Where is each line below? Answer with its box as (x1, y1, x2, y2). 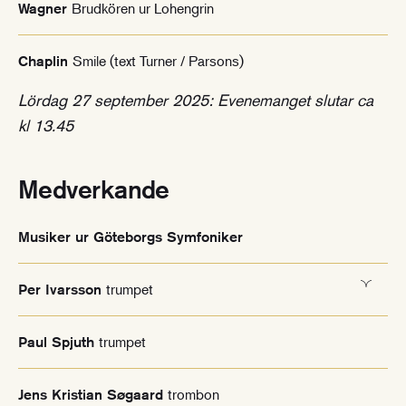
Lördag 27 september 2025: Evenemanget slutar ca (18, 90, 373, 111)
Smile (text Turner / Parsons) (72, 52, 244, 71)
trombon (168, 385, 219, 404)
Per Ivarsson (45, 281, 106, 299)
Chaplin (18, 53, 72, 71)
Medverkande (18, 174, 169, 205)
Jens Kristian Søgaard (18, 386, 168, 404)
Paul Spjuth (18, 333, 99, 352)
